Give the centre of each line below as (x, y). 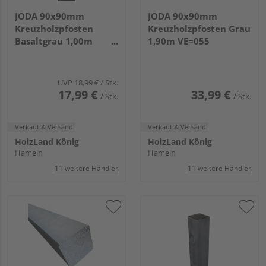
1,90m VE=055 (179, 41)
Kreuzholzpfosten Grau (199, 28)
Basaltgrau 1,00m (54, 41)
